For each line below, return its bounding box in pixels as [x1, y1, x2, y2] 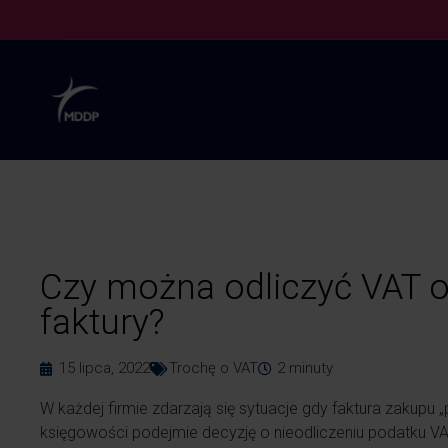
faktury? [40, 301, 165, 343]
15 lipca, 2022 [59, 359, 150, 377]
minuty [289, 359, 333, 377]
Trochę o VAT [169, 359, 258, 377]
